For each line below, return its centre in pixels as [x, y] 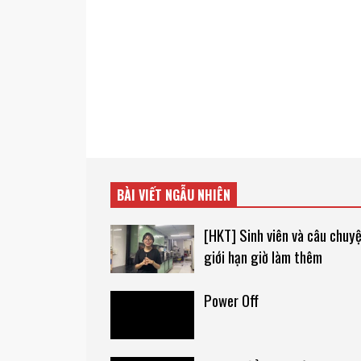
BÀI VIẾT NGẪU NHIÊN [174, 195]
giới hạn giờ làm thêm [263, 256]
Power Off [231, 301]
